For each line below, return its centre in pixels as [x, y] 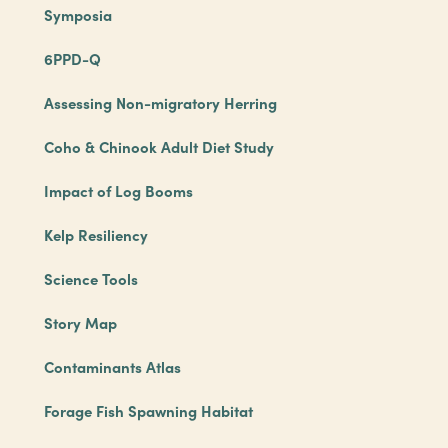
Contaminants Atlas [112, 366]
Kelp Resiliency [95, 234]
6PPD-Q [72, 58]
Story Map [80, 322]
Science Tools [90, 278]
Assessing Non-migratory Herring [160, 102]
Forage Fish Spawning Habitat [148, 410]
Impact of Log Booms [118, 190]
